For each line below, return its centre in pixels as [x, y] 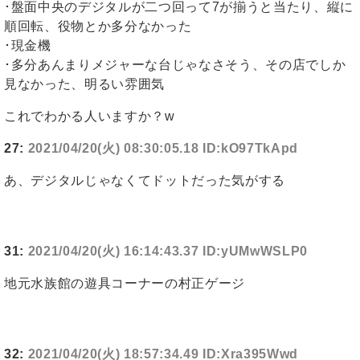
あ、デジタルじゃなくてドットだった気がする [145, 181]
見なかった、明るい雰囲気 [84, 84]
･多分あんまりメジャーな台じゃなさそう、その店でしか [175, 65]
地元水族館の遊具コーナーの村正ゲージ [125, 284]
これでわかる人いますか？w [90, 117]
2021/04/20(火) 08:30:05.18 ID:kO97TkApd [163, 149]
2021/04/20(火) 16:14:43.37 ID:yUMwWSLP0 [168, 252]
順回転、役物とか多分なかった [98, 27]
